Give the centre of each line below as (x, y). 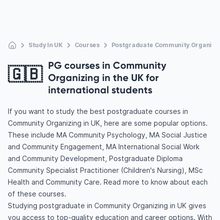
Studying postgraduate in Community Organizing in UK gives (107, 206)
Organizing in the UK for (103, 77)
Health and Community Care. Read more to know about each (108, 182)
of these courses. (37, 194)
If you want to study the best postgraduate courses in (98, 111)
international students (100, 90)
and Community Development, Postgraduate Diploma (95, 158)
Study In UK (46, 45)
